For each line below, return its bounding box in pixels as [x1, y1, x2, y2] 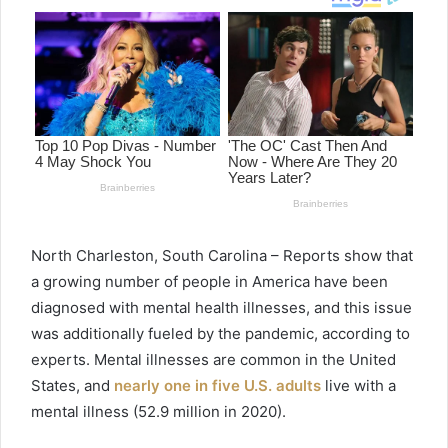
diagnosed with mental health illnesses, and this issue [31, 298, 412, 318]
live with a [321, 376, 396, 396]
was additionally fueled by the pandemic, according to [31, 324, 410, 344]
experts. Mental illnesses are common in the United [31, 350, 396, 370]
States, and [31, 376, 114, 396]
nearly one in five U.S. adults [114, 376, 321, 396]
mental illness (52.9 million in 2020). [31, 402, 286, 422]
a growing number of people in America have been [31, 272, 388, 292]
